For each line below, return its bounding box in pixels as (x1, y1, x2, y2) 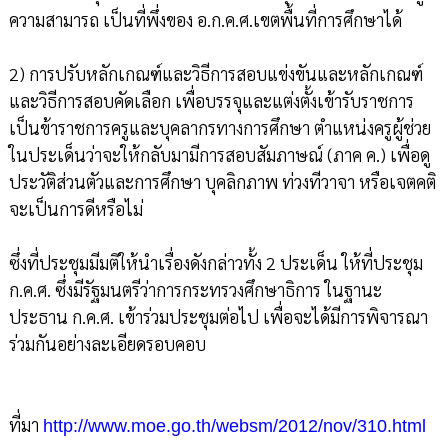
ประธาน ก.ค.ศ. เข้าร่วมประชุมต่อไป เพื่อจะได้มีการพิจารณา (8, 305, 428, 329)
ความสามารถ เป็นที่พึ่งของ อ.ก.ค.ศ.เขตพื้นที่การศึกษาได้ (8, 8, 402, 32)
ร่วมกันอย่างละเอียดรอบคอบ (8, 332, 206, 356)
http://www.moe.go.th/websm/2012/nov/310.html (42, 416, 426, 437)
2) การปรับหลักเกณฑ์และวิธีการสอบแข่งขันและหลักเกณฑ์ (8, 62, 423, 86)
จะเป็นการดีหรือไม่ (8, 197, 143, 221)
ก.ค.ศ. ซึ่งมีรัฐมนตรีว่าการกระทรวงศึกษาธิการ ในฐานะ (8, 278, 382, 302)
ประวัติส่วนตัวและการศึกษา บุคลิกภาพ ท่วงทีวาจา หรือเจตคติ (8, 170, 436, 194)
